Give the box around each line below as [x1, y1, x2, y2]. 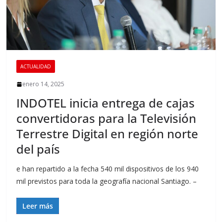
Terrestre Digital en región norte [16, 125, 199, 142]
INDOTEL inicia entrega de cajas [16, 95, 195, 111]
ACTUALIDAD [20, 63, 52, 70]
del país [16, 141, 60, 158]
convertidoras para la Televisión [16, 110, 197, 127]
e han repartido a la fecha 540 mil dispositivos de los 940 [16, 164, 199, 174]
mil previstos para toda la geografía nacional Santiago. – [16, 176, 197, 186]
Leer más [22, 201, 54, 211]
